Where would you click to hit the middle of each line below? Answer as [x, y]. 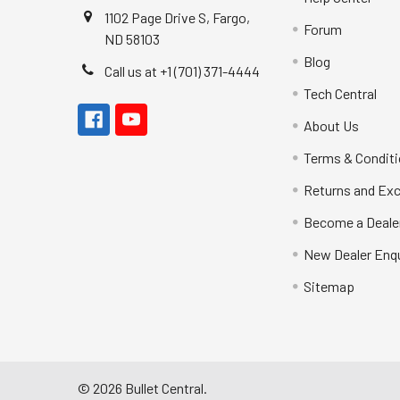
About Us [332, 125]
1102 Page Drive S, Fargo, [177, 17]
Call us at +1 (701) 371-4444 [182, 71]
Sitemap [329, 286]
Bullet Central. [165, 387]
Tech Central [341, 93]
